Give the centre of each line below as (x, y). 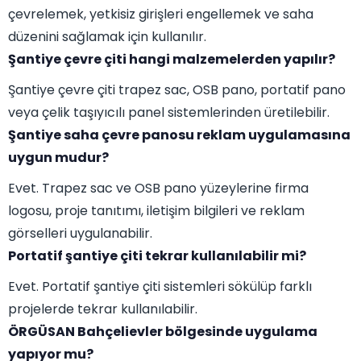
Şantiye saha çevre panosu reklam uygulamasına (179, 135)
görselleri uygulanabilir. (80, 234)
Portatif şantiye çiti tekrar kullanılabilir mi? (157, 256)
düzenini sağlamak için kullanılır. (107, 37)
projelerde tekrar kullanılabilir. (103, 309)
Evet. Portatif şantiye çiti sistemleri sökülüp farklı (160, 287)
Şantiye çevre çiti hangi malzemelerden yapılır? (172, 60)
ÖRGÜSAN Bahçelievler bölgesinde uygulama (163, 332)
